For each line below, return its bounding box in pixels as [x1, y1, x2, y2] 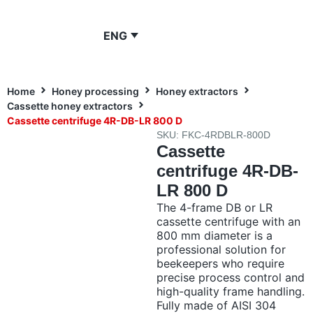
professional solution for [156, 242, 286, 256]
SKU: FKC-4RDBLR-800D [156, 129, 270, 140]
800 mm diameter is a [156, 228, 272, 242]
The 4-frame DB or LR [156, 201, 272, 214]
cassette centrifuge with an [156, 214, 300, 228]
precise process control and [156, 270, 305, 284]
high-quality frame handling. [156, 284, 305, 298]
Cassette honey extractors [7, 100, 133, 112]
